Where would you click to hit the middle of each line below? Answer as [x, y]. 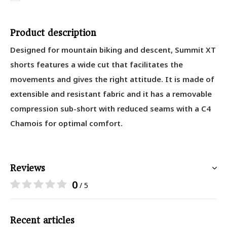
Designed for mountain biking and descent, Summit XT [113, 50]
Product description [53, 33]
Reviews [28, 168]
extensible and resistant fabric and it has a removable [111, 94]
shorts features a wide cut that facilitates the [97, 64]
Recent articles [42, 220]
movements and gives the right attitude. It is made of [112, 79]
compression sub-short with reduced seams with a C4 [110, 108]
